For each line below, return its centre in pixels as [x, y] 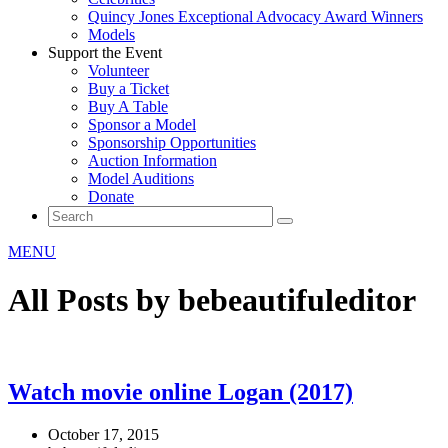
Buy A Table [128, 106]
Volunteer [118, 70]
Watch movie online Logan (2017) [180, 391]
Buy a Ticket [128, 88]
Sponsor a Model [142, 124]
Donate [111, 196]
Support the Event [105, 52]
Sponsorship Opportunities [172, 142]
